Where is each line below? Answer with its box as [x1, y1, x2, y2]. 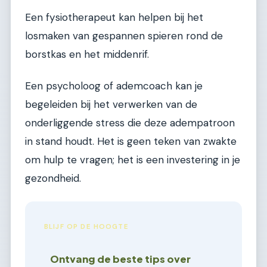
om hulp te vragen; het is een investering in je [25, 153, 240, 167]
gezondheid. [25, 172, 81, 185]
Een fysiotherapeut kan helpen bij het [25, 11, 203, 24]
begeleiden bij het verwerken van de [25, 98, 197, 111]
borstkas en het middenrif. [25, 48, 149, 61]
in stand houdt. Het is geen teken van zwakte [25, 135, 237, 148]
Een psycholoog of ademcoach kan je [25, 79, 203, 93]
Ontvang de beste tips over [50, 253, 191, 266]
